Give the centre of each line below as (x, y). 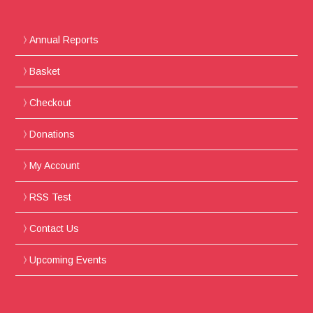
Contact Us (54, 228)
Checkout (51, 102)
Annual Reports (64, 39)
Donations (52, 134)
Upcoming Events (68, 260)
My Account (55, 165)
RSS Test (51, 197)
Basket (45, 71)
